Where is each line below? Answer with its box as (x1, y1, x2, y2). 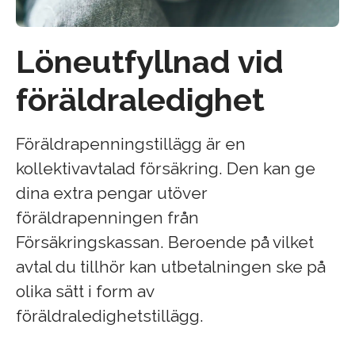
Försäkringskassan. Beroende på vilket (16, 232, 314, 253)
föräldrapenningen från (16, 208, 199, 228)
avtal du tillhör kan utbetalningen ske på (16, 257, 326, 277)
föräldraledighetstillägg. (16, 306, 204, 326)
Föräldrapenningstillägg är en (16, 134, 246, 155)
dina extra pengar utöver (16, 183, 208, 204)
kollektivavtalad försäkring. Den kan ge (16, 158, 315, 179)
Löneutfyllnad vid (16, 43, 284, 81)
